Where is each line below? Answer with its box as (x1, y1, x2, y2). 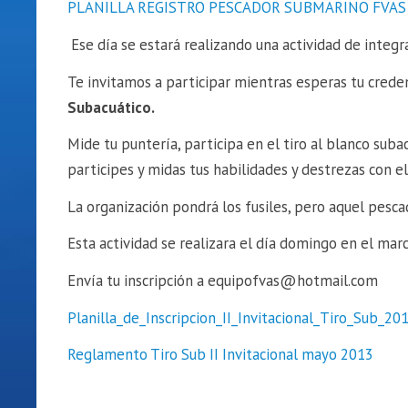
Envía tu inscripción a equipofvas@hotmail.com (66, 270, 378, 291)
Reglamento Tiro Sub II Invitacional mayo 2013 (66, 344, 373, 365)
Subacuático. (66, 97, 155, 117)
